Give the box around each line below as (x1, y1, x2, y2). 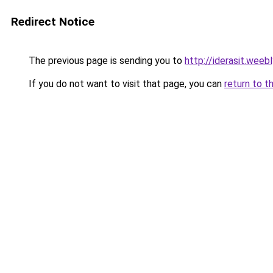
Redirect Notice (11, 15, 94, 29)
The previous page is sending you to (26, 55, 185, 66)
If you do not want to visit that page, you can (26, 78, 224, 90)
